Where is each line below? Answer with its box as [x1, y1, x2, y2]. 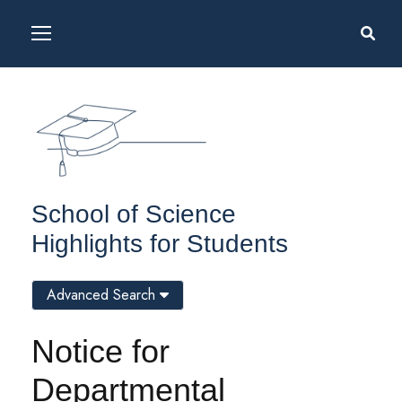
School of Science [31, 200, 236, 229]
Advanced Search [47, 284, 160, 306]
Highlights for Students [31, 230, 288, 258]
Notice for [31, 333, 170, 371]
